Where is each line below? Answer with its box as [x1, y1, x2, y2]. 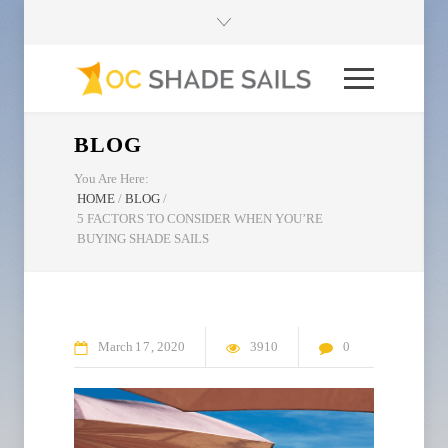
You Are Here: [74, 171, 149, 187]
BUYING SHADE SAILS [77, 231, 209, 247]
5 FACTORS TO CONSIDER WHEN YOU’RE [77, 211, 323, 227]
